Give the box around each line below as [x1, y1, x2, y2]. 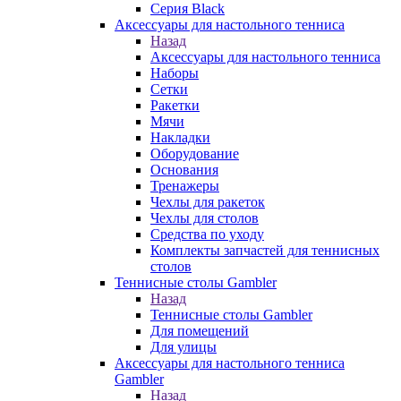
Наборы [150, 65, 199, 81]
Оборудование [150, 146, 239, 161]
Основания [150, 162, 218, 177]
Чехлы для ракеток [150, 194, 265, 209]
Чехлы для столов [150, 210, 259, 226]
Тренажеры [150, 178, 219, 193]
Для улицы [150, 339, 217, 354]
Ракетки [150, 98, 200, 113]
